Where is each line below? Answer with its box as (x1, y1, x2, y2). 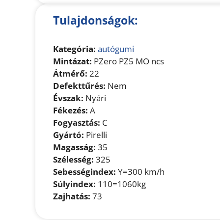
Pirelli (84, 129, 107, 141)
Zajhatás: (53, 191, 90, 202)
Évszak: (53, 92, 83, 104)
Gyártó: (53, 129, 84, 141)
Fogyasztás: (53, 117, 100, 129)
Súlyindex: (53, 178, 96, 190)
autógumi (98, 43, 134, 55)
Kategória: (53, 43, 96, 55)
